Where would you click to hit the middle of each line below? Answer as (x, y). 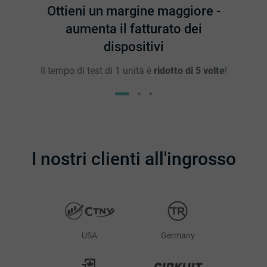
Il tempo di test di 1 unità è (97, 71)
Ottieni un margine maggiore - (133, 11)
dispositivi (133, 47)
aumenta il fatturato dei (133, 29)
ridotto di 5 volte (189, 71)
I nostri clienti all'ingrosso (133, 159)
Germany (178, 236)
